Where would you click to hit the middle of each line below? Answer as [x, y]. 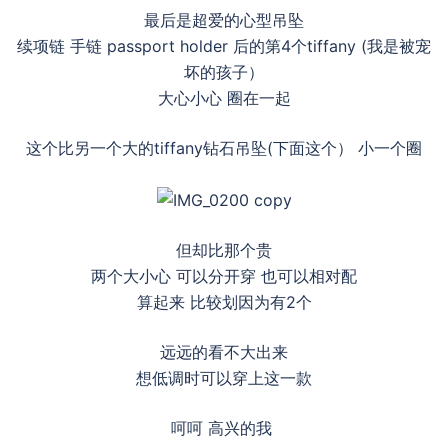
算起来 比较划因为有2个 [224, 301]
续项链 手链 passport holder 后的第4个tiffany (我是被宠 [224, 46]
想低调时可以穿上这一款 [224, 377]
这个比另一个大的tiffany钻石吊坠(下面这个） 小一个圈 [224, 148]
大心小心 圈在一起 [224, 98]
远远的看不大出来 [224, 351]
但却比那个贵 [224, 249]
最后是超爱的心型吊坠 [224, 20]
